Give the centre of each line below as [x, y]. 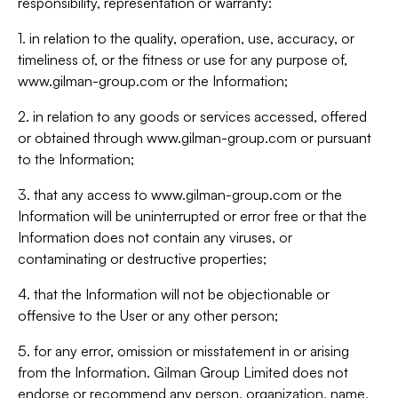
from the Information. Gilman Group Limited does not [183, 372]
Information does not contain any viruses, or [155, 237]
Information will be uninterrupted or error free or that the [192, 216]
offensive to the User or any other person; [148, 315]
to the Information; [76, 159]
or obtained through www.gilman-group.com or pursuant [195, 138]
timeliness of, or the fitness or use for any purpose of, [183, 60]
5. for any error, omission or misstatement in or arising [183, 351]
